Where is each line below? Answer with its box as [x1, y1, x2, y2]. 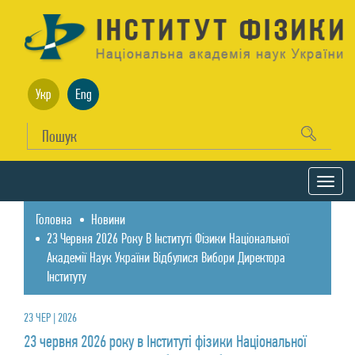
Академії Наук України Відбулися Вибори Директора [47, 249, 285, 266]
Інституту [47, 268, 86, 285]
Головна [36, 211, 72, 228]
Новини [91, 211, 125, 228]
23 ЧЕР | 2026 [24, 310, 77, 326]
